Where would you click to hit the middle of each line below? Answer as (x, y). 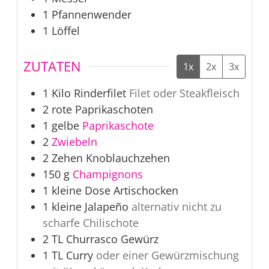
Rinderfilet (100, 93)
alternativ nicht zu (176, 206)
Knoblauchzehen (128, 158)
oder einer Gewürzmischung (167, 255)
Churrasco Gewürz (112, 239)
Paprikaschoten (114, 109)
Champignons (107, 174)
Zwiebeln (74, 141)
